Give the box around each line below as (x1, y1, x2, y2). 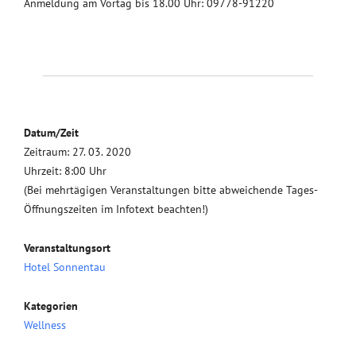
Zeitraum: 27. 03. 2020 (24, 145, 131, 159)
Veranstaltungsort (24, 241, 110, 255)
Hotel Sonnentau (24, 260, 106, 274)
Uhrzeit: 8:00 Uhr (24, 164, 106, 178)
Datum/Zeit (24, 126, 79, 140)
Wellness (24, 318, 66, 332)
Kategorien (24, 299, 78, 313)
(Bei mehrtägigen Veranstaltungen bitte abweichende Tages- (24, 183, 318, 197)
